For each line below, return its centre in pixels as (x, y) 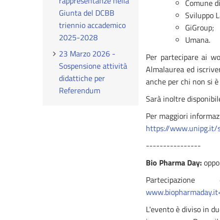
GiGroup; (200, 27)
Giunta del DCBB (87, 13)
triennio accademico (93, 25)
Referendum (80, 90)
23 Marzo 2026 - (87, 54)
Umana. (198, 40)
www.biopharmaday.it (182, 192)
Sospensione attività (93, 66)
